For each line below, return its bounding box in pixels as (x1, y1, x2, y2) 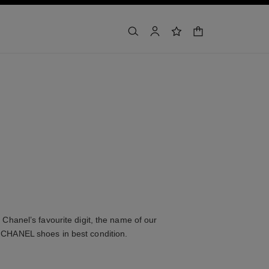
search (133, 32, 154, 40)
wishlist (176, 32, 201, 40)
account (154, 32, 181, 40)
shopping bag (192, 27, 237, 34)
